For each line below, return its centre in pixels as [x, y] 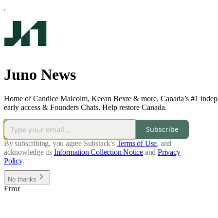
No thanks [22, 179]
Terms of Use [137, 143]
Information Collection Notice [99, 152]
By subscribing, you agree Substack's [59, 143]
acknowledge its [28, 152]
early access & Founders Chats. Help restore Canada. [85, 107]
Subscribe [162, 129]
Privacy [169, 152]
